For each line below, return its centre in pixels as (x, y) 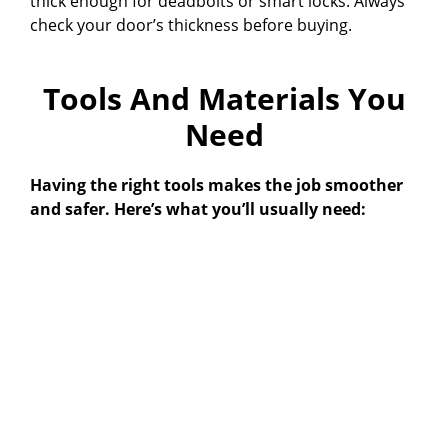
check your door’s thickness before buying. (191, 25)
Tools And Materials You (224, 99)
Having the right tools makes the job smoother (216, 185)
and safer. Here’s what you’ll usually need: (198, 209)
